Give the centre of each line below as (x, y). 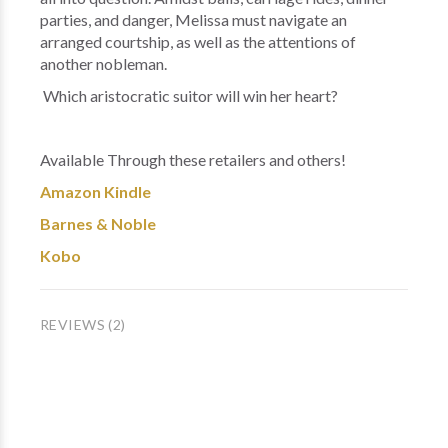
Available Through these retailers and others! (193, 159)
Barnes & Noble (98, 223)
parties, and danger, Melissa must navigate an (193, 19)
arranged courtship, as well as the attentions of (198, 41)
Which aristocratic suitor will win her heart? (189, 95)
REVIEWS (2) (83, 324)
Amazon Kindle (95, 191)
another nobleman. (103, 63)
